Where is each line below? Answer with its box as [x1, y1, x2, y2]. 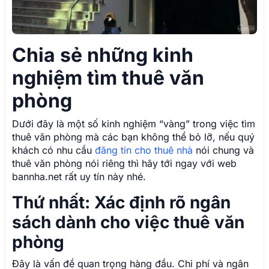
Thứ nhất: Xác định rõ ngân [12, 192, 231, 213]
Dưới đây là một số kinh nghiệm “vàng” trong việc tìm [12, 117, 255, 130]
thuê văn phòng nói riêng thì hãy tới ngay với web [12, 157, 237, 169]
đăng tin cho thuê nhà [95, 144, 193, 156]
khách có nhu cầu [12, 144, 95, 156]
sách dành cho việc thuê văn [12, 211, 244, 232]
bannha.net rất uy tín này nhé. [12, 170, 146, 183]
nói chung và [193, 144, 254, 156]
